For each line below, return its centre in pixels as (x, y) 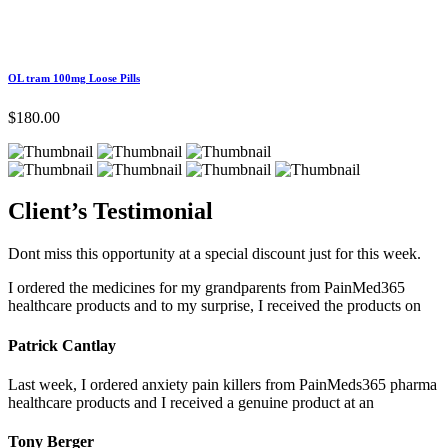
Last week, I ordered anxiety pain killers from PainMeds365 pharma (222, 384)
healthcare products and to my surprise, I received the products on (214, 306)
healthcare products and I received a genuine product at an (191, 402)
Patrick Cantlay (62, 345)
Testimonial (153, 211)
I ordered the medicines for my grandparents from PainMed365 (206, 288)
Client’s (50, 211)
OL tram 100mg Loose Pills (74, 77)
